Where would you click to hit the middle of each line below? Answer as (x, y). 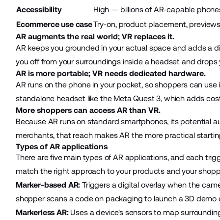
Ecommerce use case (54, 24)
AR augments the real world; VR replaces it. (95, 36)
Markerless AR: (42, 212)
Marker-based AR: (48, 185)
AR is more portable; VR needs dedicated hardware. (110, 73)
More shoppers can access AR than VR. (88, 110)
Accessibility (39, 9)
